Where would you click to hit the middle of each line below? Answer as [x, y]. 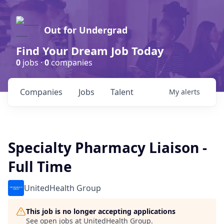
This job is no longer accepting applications [101, 211]
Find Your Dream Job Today [90, 50]
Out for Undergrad [86, 30]
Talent [122, 92]
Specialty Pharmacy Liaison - [107, 147]
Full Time [40, 166]
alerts [190, 92]
